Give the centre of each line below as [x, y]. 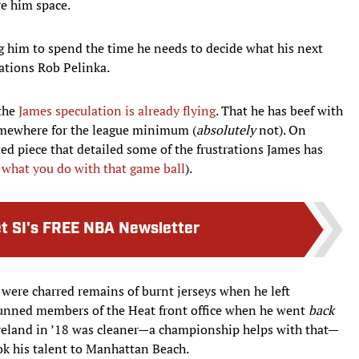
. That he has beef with [279, 110]
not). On [282, 129]
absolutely [228, 129]
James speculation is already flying [117, 110]
